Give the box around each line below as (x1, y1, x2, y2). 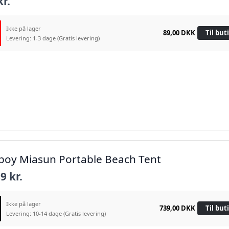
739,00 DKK (159, 203, 195, 213)
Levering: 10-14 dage (6, 209, 64, 217)
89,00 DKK (163, 28, 195, 38)
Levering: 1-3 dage (6, 34, 58, 42)
